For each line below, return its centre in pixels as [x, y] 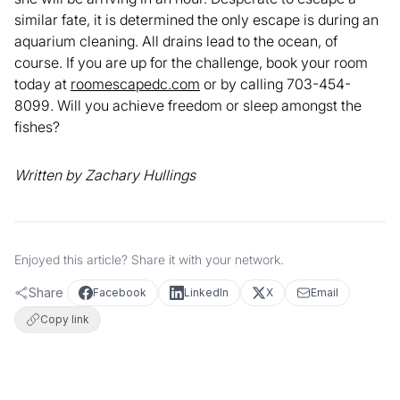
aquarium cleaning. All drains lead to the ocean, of [176, 41]
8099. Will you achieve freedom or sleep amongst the [188, 105]
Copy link [65, 319]
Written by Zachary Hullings [105, 175]
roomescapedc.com [135, 84]
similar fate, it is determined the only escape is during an [196, 20]
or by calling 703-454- [275, 84]
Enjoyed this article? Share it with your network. [149, 259]
